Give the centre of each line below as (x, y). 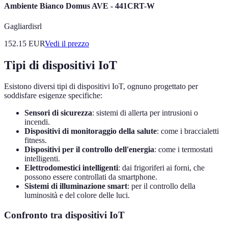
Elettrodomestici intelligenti (71, 168)
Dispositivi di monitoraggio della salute (91, 131)
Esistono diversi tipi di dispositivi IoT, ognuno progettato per (101, 87)
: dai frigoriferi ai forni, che (161, 168)
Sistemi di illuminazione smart (76, 186)
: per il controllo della (161, 186)
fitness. (36, 140)
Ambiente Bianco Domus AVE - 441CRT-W (79, 6)
